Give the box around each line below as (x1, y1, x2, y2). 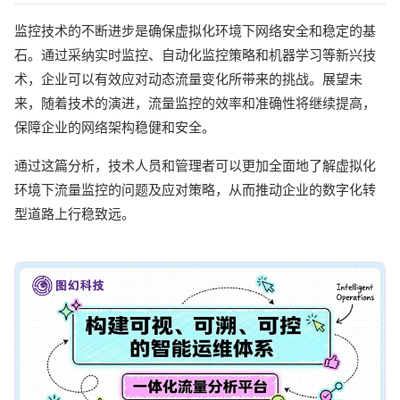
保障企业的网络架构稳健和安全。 (14, 118, 215, 136)
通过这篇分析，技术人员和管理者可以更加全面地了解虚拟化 (14, 156, 376, 174)
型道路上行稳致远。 (14, 204, 135, 222)
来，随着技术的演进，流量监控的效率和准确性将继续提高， (14, 94, 376, 112)
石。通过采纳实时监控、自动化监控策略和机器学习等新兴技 (14, 46, 376, 63)
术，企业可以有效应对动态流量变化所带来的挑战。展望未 (14, 70, 362, 87)
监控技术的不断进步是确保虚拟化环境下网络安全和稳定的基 (14, 21, 376, 39)
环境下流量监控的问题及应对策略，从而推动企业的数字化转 (14, 180, 376, 198)
